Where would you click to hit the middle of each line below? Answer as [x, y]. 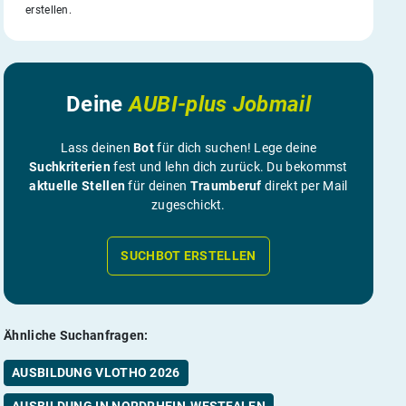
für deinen [158, 185]
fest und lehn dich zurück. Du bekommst [229, 166]
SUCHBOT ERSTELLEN [188, 255]
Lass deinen [97, 147]
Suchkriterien [70, 166]
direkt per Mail [304, 185]
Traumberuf [226, 185]
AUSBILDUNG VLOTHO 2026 [96, 372]
